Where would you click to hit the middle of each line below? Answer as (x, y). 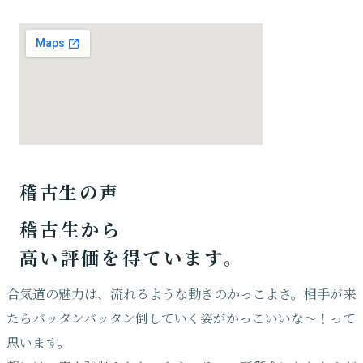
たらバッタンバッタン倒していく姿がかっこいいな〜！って (181, 318)
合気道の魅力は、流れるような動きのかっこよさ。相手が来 (181, 294)
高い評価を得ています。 (132, 258)
